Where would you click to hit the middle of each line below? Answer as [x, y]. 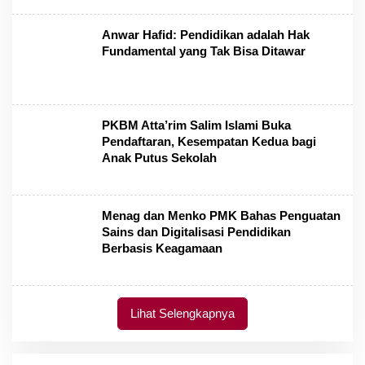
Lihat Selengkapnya [182, 313]
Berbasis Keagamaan [162, 248]
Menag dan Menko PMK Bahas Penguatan [221, 215]
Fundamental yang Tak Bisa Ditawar [204, 51]
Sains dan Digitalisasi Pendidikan [196, 232]
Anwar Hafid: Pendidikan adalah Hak [206, 35]
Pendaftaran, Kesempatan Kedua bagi [209, 141]
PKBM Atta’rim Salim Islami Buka [196, 125]
